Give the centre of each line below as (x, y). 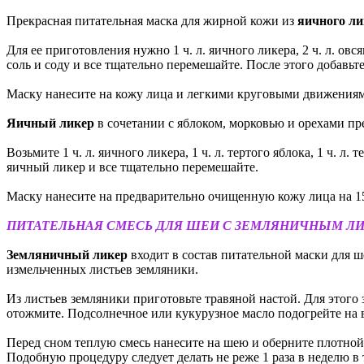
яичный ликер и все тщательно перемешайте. (132, 167)
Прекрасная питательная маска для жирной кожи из (152, 20)
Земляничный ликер (69, 254)
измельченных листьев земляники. (102, 269)
